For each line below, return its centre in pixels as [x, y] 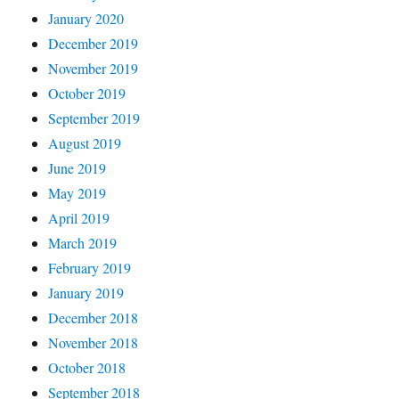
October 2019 [87, 93]
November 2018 [94, 342]
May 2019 [77, 192]
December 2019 [94, 43]
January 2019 [86, 292]
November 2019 [94, 68]
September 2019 [94, 118]
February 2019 [90, 267]
